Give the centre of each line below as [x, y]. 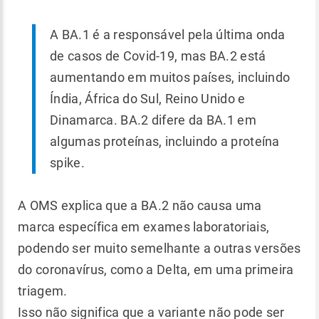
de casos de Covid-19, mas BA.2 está [158, 56]
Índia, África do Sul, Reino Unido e [148, 98]
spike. [67, 162]
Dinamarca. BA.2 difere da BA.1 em [153, 120]
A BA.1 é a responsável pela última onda [168, 34]
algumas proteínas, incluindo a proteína [165, 141]
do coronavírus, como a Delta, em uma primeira [156, 269]
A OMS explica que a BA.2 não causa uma [140, 205]
